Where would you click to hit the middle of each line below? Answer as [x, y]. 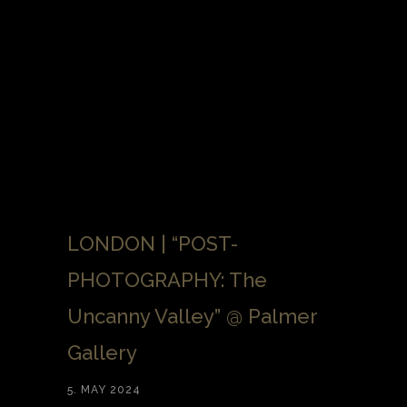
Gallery [102, 353]
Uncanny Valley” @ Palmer [192, 317]
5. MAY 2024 [104, 390]
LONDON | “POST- [153, 244]
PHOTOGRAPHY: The [167, 280]
